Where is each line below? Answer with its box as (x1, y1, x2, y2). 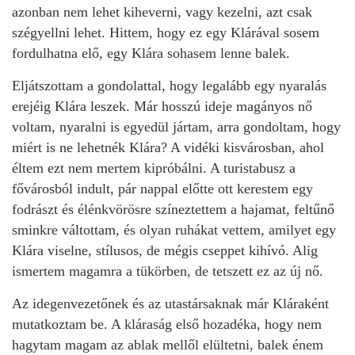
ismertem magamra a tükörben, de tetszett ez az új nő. (12, 263, 323, 279)
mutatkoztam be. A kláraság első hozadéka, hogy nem (12, 316, 322, 332)
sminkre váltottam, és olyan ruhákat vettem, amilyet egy (12, 222, 336, 238)
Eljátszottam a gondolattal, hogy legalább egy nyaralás (12, 78, 326, 94)
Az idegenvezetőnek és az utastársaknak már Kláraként (12, 296, 329, 311)
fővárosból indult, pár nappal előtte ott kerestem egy (12, 181, 313, 197)
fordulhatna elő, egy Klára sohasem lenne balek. (12, 45, 290, 61)
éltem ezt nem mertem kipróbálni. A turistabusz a (12, 160, 296, 176)
